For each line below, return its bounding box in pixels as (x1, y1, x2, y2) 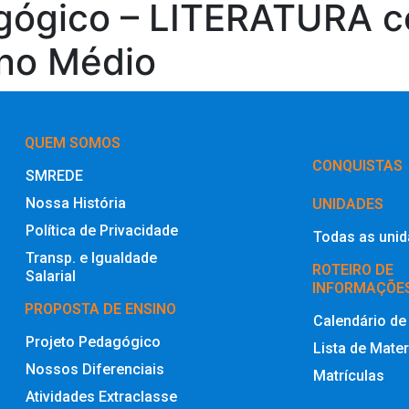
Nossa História (26, 194, 126, 212)
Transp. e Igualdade (26, 248, 157, 267)
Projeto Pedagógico (26, 332, 161, 351)
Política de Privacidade (26, 221, 178, 239)
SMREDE (26, 166, 83, 184)
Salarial (26, 267, 76, 285)
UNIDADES (311, 194, 383, 213)
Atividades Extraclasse (26, 387, 177, 405)
